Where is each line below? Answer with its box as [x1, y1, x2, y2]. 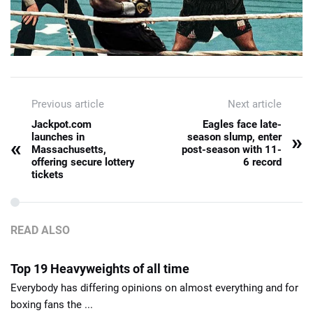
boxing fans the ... [10, 298, 93, 312]
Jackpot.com [31, 118, 92, 131]
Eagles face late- [203, 118, 282, 131]
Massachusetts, [31, 143, 106, 156]
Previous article [31, 98, 104, 111]
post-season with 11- [182, 143, 282, 156]
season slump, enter [187, 131, 282, 144]
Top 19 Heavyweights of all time [10, 261, 189, 277]
